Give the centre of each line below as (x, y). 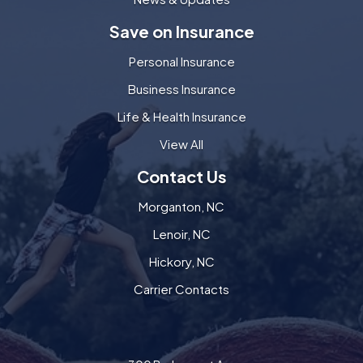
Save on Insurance (181, 31)
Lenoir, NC (181, 233)
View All (181, 143)
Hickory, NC (181, 261)
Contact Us (181, 176)
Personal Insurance (181, 61)
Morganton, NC (181, 206)
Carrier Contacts (181, 288)
